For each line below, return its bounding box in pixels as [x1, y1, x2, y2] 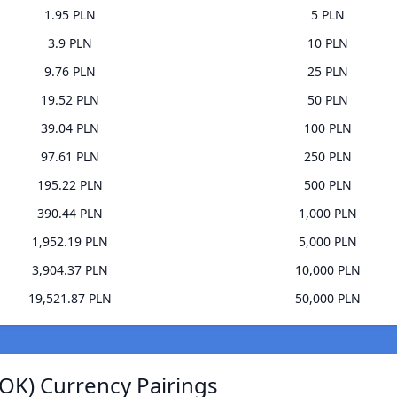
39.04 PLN [40, 120, 99, 137]
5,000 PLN [298, 233, 357, 251]
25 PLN [307, 63, 348, 81]
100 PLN [303, 120, 352, 137]
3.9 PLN [47, 35, 92, 52]
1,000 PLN [298, 205, 357, 222]
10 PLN [307, 35, 348, 52]
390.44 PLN [36, 205, 103, 222]
